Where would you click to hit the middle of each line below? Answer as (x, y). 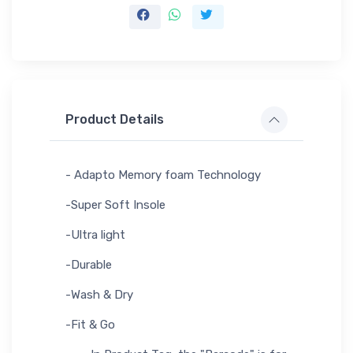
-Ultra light (95, 234)
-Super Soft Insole (115, 204)
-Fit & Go (90, 324)
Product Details (115, 120)
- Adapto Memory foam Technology (163, 175)
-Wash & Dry (99, 294)
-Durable (89, 264)
